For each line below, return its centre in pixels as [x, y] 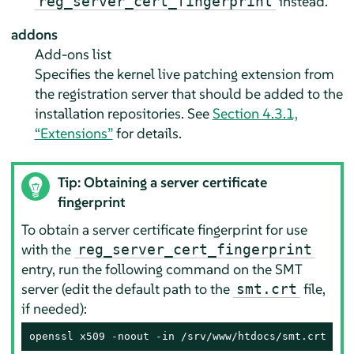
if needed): [55, 309]
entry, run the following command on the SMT [162, 269]
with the [48, 250]
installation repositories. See [123, 113]
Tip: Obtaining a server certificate [163, 183]
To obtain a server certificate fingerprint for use [165, 230]
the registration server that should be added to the [188, 93]
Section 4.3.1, [255, 113]
